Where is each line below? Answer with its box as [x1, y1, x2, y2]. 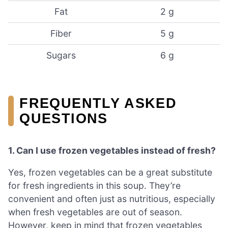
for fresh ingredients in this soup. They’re [8, 180, 181, 191]
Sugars [46, 50, 76, 61]
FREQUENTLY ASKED [19, 95, 177, 111]
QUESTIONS [19, 110, 108, 126]
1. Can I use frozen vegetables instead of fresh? [8, 145, 216, 156]
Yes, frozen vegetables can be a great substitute [8, 167, 212, 178]
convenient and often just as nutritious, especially [8, 193, 215, 205]
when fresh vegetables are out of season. [8, 207, 182, 218]
